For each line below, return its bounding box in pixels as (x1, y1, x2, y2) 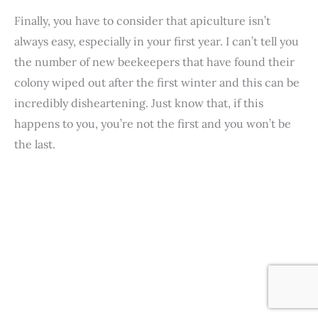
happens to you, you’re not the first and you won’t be (14, 116, 291, 131)
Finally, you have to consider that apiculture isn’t (14, 13, 270, 28)
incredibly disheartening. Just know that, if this (14, 96, 263, 111)
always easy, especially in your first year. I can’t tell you (14, 34, 299, 49)
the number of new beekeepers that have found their (14, 55, 295, 70)
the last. (14, 137, 55, 152)
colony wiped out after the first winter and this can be (14, 75, 300, 90)
